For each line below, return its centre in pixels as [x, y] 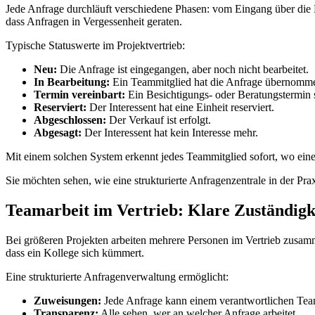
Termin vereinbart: [79, 95]
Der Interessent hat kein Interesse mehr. [170, 133]
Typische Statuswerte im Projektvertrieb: [95, 46]
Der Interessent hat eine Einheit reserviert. [180, 108]
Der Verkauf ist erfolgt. [159, 120]
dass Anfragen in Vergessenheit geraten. [94, 22]
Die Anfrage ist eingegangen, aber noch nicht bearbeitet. [183, 70]
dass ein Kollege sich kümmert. [75, 252]
